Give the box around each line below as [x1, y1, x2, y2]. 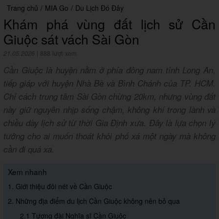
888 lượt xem [40, 49, 76, 58]
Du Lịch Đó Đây [75, 3, 124, 13]
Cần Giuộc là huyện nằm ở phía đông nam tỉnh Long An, [3, 64, 216, 76]
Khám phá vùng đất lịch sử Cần [3, 14, 216, 34]
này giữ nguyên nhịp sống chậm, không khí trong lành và [3, 104, 216, 116]
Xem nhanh [8, 166, 47, 177]
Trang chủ [7, 3, 38, 13]
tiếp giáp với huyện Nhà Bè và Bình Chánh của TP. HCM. [3, 77, 216, 89]
